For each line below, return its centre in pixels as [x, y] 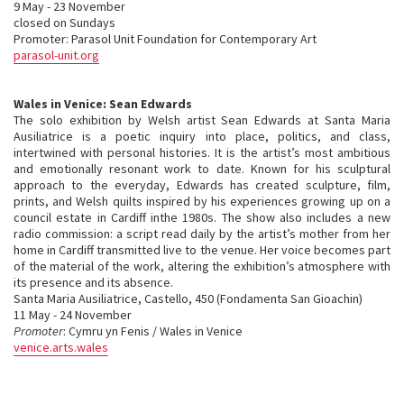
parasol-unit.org [56, 55]
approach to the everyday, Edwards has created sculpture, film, [202, 185]
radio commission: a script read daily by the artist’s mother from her [202, 234]
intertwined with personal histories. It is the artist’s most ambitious [202, 152]
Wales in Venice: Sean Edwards [103, 104]
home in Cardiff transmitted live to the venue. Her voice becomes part [202, 250]
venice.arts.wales [61, 347]
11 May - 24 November [73, 315]
